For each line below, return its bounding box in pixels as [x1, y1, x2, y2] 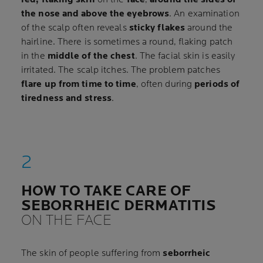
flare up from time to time [21, 79, 136, 90]
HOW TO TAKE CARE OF [21, 182, 191, 200]
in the [21, 50, 48, 62]
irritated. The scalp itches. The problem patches [21, 65, 220, 76]
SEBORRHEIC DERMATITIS [21, 197, 217, 215]
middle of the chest [47, 50, 135, 62]
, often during [136, 79, 195, 90]
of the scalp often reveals [21, 22, 129, 33]
